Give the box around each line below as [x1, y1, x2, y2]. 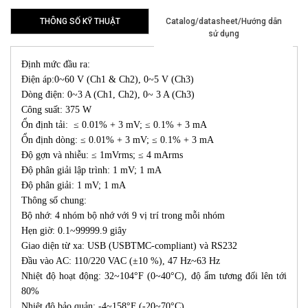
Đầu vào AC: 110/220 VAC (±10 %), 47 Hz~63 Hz [21, 256, 220, 267]
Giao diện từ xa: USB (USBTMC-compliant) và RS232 [21, 241, 237, 252]
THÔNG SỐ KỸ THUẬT [39, 16, 120, 27]
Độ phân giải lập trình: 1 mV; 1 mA [21, 165, 162, 176]
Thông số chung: [21, 195, 89, 206]
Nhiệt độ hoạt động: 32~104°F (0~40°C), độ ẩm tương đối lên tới [21, 271, 287, 282]
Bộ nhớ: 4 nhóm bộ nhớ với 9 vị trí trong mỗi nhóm [21, 210, 225, 221]
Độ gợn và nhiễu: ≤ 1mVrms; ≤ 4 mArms [21, 150, 183, 161]
